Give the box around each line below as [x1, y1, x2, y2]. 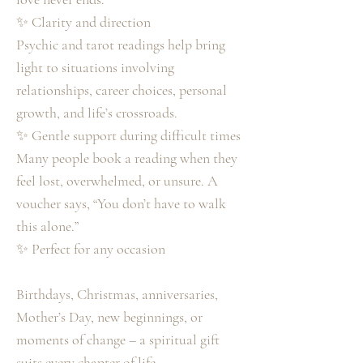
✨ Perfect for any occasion [16, 240, 165, 258]
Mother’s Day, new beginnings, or [16, 308, 203, 327]
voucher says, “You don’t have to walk [16, 194, 226, 213]
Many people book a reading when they [16, 149, 237, 168]
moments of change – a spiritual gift [16, 331, 220, 349]
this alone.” [16, 217, 79, 236]
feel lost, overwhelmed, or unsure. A [16, 172, 218, 190]
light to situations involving [16, 58, 174, 77]
